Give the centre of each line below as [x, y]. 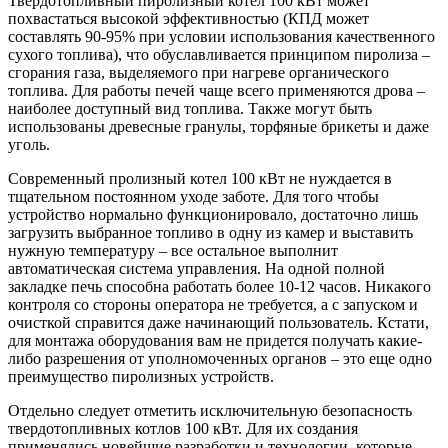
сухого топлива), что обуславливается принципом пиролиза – [219, 54]
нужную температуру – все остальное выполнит [173, 250]
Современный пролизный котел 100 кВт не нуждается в [200, 178]
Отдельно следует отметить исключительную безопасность [210, 410]
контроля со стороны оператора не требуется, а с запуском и [213, 304]
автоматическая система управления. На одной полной [196, 268]
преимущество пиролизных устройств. [141, 376]
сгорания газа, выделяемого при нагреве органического [198, 72]
